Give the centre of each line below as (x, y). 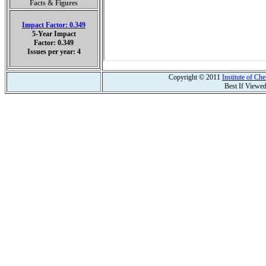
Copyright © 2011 (195, 77)
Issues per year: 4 (54, 52)
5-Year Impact (54, 34)
